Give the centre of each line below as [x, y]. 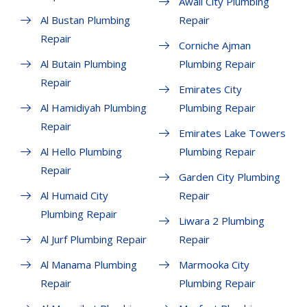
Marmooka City [214, 265]
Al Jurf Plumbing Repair [94, 240]
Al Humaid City [74, 196]
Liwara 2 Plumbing [221, 221]
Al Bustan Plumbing [85, 20]
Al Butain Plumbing [84, 64]
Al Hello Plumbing [81, 152]
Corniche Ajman [214, 46]
